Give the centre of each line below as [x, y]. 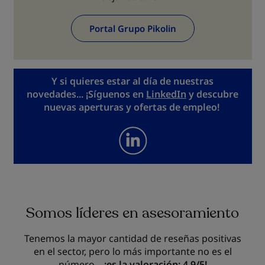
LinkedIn [166, 94]
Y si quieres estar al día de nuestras [132, 81]
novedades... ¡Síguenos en [86, 94]
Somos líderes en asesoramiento [132, 213]
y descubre [214, 94]
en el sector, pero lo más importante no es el [132, 251]
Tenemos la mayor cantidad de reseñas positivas [132, 238]
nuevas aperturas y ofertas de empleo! [132, 107]
